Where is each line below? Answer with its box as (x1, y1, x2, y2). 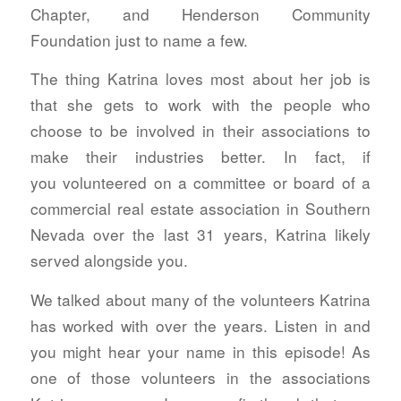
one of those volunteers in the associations (30, 365, 371, 388)
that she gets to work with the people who (30, 93, 371, 116)
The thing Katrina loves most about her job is (30, 67, 371, 90)
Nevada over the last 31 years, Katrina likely (30, 223, 371, 246)
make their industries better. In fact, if (30, 145, 371, 168)
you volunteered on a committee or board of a (30, 171, 371, 194)
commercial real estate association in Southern (30, 197, 371, 220)
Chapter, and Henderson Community (30, 2, 371, 25)
